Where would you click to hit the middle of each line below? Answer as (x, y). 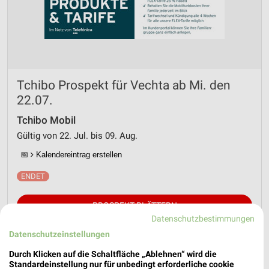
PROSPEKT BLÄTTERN (134, 205)
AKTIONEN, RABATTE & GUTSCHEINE (79, 258)
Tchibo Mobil (46, 120)
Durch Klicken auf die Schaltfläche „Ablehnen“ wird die (113, 254)
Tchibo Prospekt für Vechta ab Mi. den (124, 85)
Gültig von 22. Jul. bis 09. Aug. (77, 136)
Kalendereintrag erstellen (78, 155)
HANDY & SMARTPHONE (189, 258)
